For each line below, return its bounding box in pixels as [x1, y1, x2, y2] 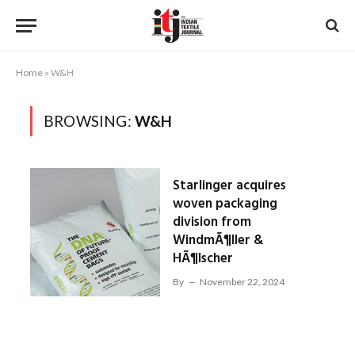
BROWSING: [44, 112, 135, 130]
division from [172, 212, 251, 233]
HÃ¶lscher [172, 248, 233, 269]
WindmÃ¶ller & [172, 230, 263, 251]
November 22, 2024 [199, 276, 284, 288]
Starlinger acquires [172, 175, 286, 197]
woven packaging [172, 193, 277, 215]
